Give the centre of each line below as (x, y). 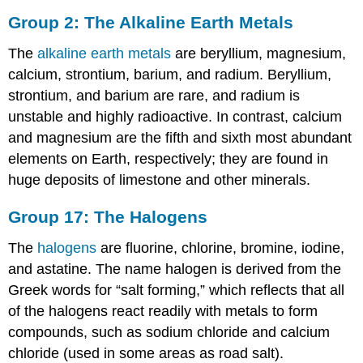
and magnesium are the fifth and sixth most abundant (180, 138)
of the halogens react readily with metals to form (163, 311)
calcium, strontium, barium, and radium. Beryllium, (170, 75)
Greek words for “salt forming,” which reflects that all (177, 290)
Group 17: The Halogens (108, 216)
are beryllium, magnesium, (259, 54)
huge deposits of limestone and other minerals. (160, 180)
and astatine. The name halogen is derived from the (175, 269)
